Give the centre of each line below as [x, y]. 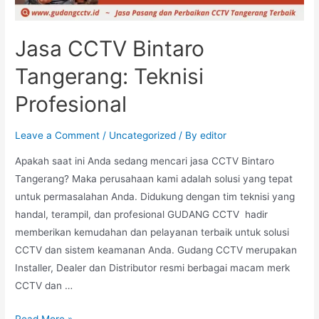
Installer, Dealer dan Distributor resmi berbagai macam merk [153, 267]
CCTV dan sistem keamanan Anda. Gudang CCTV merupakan [156, 250]
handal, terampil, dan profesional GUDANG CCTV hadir [142, 214]
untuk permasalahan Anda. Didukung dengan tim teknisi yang [155, 196]
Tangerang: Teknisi [110, 77]
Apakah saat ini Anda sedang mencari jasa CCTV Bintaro [145, 161]
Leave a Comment [58, 136]
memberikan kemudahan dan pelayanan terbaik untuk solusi [152, 232]
